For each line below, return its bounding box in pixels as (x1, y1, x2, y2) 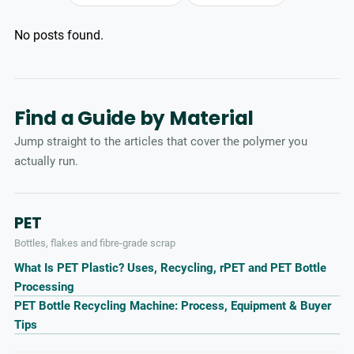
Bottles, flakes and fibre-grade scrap (13, 236, 175, 249)
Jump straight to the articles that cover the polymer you (13, 134, 307, 149)
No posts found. (13, 27, 104, 43)
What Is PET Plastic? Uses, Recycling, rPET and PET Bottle (13, 260, 326, 275)
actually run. (13, 153, 78, 168)
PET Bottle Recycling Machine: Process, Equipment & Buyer (13, 298, 331, 313)
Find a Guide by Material (13, 104, 254, 133)
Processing (13, 279, 74, 294)
